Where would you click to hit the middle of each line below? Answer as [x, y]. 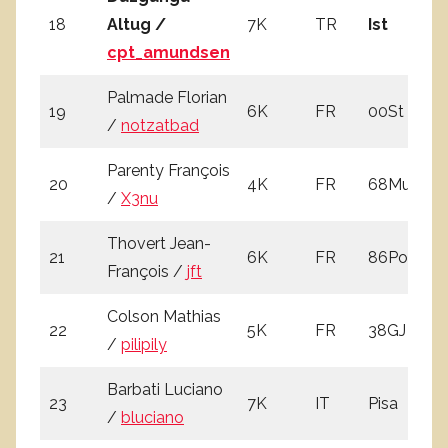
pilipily [144, 344]
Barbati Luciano [165, 389]
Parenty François [168, 170]
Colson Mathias [164, 316]
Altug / [136, 24]
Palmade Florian [167, 97]
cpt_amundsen [168, 52]
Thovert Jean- [159, 243]
